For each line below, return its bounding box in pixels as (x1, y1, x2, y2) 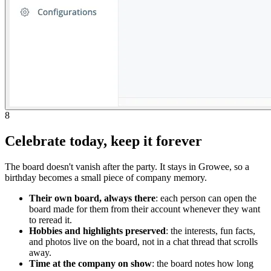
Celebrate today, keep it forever (5, 132, 202, 149)
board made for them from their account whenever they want (29, 203, 260, 214)
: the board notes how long (152, 258, 253, 269)
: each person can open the (155, 192, 256, 203)
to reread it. (29, 214, 72, 225)
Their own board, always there (29, 192, 155, 203)
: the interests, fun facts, (166, 225, 255, 236)
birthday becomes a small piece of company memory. (5, 172, 207, 183)
